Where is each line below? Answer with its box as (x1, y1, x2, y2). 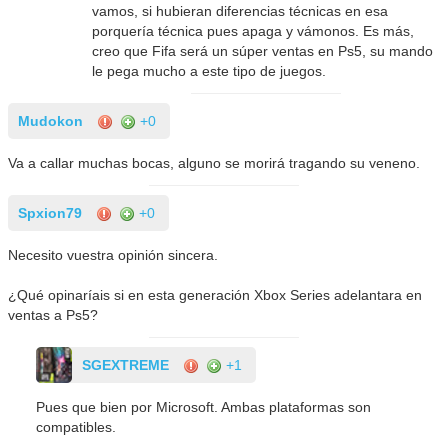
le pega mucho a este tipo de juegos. (92, 62, 327, 79)
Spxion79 (18, 204, 83, 221)
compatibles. (36, 418, 117, 435)
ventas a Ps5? (8, 306, 99, 323)
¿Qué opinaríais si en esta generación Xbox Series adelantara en (8, 286, 423, 303)
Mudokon (18, 112, 84, 129)
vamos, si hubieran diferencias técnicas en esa (92, 2, 389, 19)
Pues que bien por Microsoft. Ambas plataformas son (36, 398, 372, 415)
